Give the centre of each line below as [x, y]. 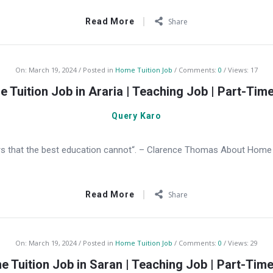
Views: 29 [243, 243]
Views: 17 [243, 70]
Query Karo [136, 116]
